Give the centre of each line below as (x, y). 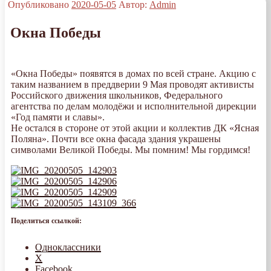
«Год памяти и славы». (58, 117)
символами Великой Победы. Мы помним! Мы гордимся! (131, 150)
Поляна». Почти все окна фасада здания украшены (116, 139)
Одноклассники (68, 247)
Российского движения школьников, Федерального (117, 96)
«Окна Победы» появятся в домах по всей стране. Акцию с (133, 74)
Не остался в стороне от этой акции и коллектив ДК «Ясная (135, 128)
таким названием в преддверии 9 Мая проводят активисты (132, 85)
